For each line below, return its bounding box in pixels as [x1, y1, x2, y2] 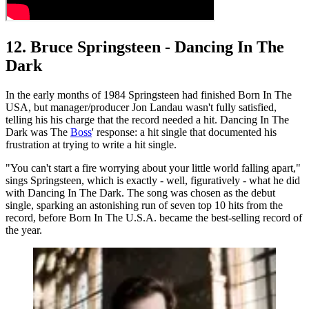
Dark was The [6, 126, 70, 138]
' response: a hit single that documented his [92, 126, 277, 138]
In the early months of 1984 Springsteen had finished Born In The [6, 88, 292, 101]
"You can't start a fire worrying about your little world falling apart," [6, 161, 301, 174]
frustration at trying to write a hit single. [6, 138, 177, 150]
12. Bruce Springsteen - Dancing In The [6, 37, 284, 56]
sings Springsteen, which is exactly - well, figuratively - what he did [6, 174, 300, 186]
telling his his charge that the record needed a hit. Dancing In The [6, 113, 289, 126]
